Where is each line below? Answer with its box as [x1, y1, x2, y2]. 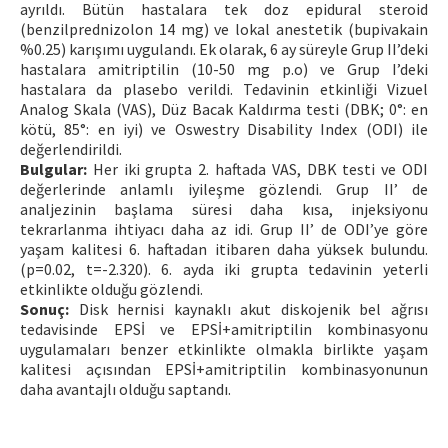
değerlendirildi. [20, 138, 122, 159]
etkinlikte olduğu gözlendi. [20, 278, 203, 299]
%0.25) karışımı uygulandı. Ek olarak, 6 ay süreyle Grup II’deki [20, 38, 428, 59]
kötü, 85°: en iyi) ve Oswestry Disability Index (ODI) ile [20, 118, 428, 139]
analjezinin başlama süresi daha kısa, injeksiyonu [20, 198, 428, 219]
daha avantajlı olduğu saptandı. [20, 378, 231, 399]
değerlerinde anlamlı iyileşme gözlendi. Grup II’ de [20, 178, 428, 199]
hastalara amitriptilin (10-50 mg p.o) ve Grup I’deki [20, 58, 428, 79]
